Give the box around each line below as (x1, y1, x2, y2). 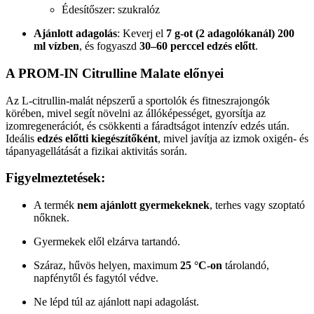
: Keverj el (117, 27, 166, 40)
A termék (34, 198, 77, 211)
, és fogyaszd (79, 40, 139, 53)
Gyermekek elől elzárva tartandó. (34, 235, 180, 247)
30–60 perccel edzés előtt (139, 40, 255, 53)
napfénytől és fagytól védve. (34, 271, 158, 284)
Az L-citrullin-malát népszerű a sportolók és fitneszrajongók (6, 94, 270, 107)
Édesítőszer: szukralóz (62, 4, 160, 16)
